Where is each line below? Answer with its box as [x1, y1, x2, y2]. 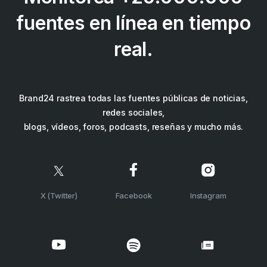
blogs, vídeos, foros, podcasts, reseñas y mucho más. [23, 121, 244, 132]
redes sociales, [102, 107, 165, 117]
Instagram [190, 190, 226, 200]
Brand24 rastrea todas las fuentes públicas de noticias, [19, 92, 248, 103]
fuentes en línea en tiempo [16, 11, 251, 35]
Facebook [115, 190, 152, 200]
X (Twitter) [40, 190, 77, 200]
